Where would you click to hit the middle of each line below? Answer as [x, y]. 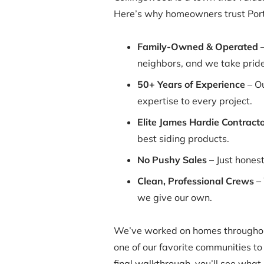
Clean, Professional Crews [195, 181]
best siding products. [183, 139]
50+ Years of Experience [191, 85]
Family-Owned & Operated [197, 47]
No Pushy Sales [172, 160]
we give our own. [174, 198]
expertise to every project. [194, 101]
